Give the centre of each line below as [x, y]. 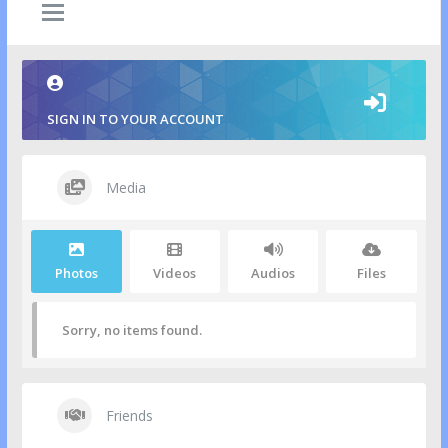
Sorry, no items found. [132, 330]
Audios [273, 273]
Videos [175, 273]
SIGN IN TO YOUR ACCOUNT [136, 119]
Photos [77, 273]
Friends [128, 416]
